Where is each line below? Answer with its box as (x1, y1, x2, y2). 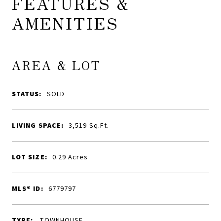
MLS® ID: (12, 184, 43, 193)
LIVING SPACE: (12, 121, 64, 130)
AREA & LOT (12, 56, 101, 74)
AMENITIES (12, 11, 119, 34)
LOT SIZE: (12, 152, 47, 161)
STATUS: (12, 89, 42, 98)
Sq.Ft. (89, 121, 110, 130)
